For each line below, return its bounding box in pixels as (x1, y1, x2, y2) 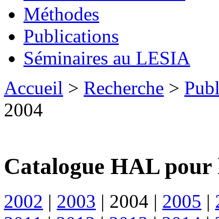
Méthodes (23, 3, 99, 24)
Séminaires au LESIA (23, 47, 190, 68)
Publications (23, 25, 119, 46)
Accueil (4, 77, 63, 98)
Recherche (84, 77, 164, 98)
